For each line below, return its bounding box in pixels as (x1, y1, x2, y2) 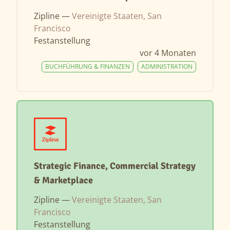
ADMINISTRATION (141, 62, 193, 71)
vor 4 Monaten (140, 47, 196, 59)
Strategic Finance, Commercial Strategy (34, 160, 196, 171)
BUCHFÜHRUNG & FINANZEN (45, 62, 130, 71)
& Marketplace (34, 175, 93, 186)
